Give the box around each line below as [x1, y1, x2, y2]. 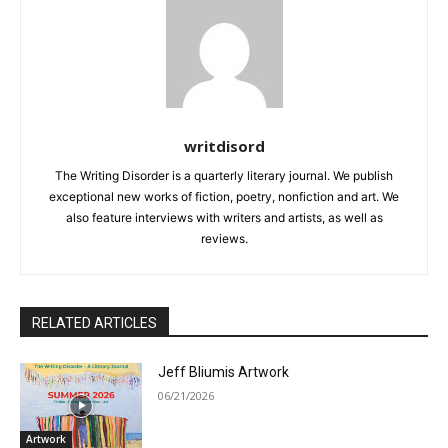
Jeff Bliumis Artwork [158, 363, 290, 380]
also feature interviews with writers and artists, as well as [65, 209, 383, 225]
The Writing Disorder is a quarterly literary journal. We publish [55, 167, 393, 183]
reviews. [200, 230, 248, 246]
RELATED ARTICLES [32, 314, 157, 331]
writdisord [183, 135, 265, 156]
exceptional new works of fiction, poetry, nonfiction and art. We [49, 188, 399, 204]
